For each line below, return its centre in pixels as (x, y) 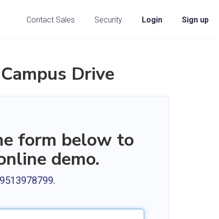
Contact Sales (51, 20)
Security (108, 20)
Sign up (195, 20)
